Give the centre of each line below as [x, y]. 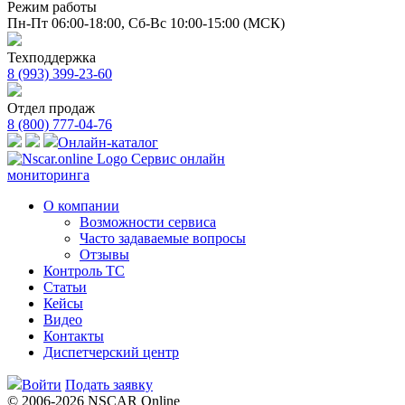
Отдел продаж [51, 108]
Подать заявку [109, 385]
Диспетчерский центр [111, 352]
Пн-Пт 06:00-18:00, [68, 23]
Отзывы [104, 254]
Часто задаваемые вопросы [163, 238]
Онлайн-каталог [108, 142]
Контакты [74, 336]
